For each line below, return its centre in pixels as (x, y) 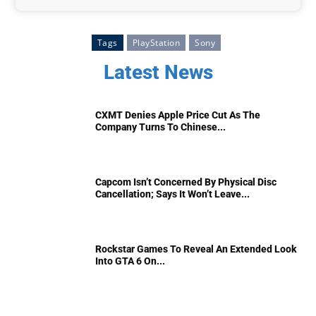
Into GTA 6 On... (130, 261)
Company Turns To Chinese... (160, 127)
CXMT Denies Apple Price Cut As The (178, 115)
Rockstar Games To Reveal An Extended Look (196, 249)
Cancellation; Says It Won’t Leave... (172, 194)
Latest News (158, 72)
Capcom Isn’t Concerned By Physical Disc (186, 182)
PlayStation (156, 42)
